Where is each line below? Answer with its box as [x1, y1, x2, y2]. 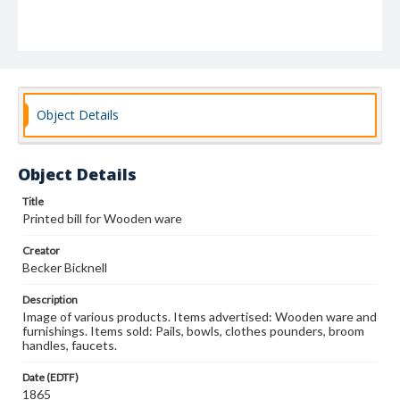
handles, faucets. [22, 337, 117, 353]
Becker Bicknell [22, 260, 107, 275]
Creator [22, 244, 60, 257]
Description [22, 293, 78, 306]
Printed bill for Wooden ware [22, 211, 182, 226]
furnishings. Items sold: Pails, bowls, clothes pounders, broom [22, 323, 364, 338]
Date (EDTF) [22, 371, 79, 384]
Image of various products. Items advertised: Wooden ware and [22, 309, 377, 324]
